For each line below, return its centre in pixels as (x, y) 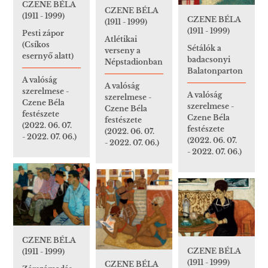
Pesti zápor (43, 33)
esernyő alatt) (48, 56)
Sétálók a (204, 48)
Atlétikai (121, 39)
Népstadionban (134, 62)
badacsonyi (209, 60)
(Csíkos (36, 45)
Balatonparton (215, 71)
